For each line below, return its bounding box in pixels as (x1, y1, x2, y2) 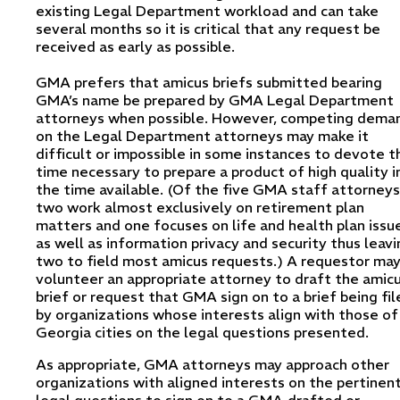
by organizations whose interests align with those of (36, 304, 398, 323)
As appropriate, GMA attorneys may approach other (36, 354, 389, 373)
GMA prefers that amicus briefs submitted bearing (36, 72, 382, 91)
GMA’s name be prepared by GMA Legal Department (36, 90, 394, 109)
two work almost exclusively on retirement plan (36, 197, 364, 216)
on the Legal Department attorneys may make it (36, 126, 369, 145)
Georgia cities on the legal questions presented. (36, 322, 369, 341)
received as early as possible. (36, 37, 235, 55)
